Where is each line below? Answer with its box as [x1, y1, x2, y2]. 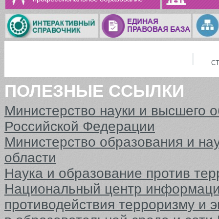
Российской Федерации [4, 119, 155, 134]
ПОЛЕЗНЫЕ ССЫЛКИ [4, 81, 184, 101]
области [4, 150, 56, 166]
